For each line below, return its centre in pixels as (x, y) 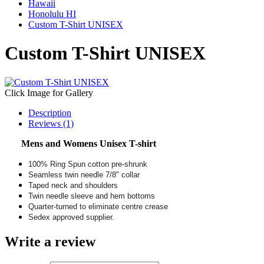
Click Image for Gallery (49, 93)
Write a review (50, 241)
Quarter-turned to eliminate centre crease (98, 206)
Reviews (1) (51, 123)
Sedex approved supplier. (71, 217)
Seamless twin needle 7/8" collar (84, 174)
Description (50, 113)
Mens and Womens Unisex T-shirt (88, 143)
